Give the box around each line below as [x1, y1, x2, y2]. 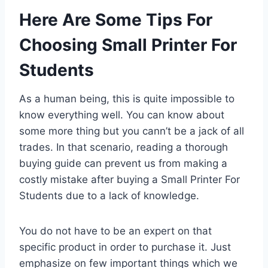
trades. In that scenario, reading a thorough [19, 141, 228, 153]
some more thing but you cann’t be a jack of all [19, 124, 244, 137]
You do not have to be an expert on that [19, 224, 212, 237]
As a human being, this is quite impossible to [19, 92, 234, 105]
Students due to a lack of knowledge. [19, 189, 199, 202]
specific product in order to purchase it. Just [19, 240, 231, 253]
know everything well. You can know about [19, 108, 224, 121]
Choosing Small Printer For [19, 34, 237, 55]
